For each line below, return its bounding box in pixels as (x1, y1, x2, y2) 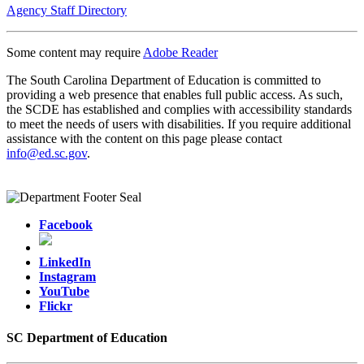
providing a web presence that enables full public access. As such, (6, 87, 343, 102)
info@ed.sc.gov (6, 145, 87, 160)
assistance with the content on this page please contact (6, 131, 282, 145)
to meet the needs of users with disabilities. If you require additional (6, 116, 351, 131)
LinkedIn (39, 254, 91, 269)
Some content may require (6, 45, 143, 59)
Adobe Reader (143, 45, 218, 59)
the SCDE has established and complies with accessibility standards (6, 102, 352, 116)
